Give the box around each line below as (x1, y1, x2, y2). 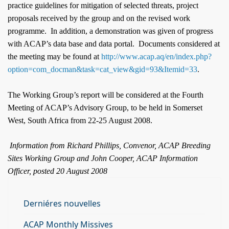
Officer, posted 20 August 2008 (8, 167, 107, 175)
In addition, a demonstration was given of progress (51, 27, 213, 35)
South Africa (28, 116, 68, 125)
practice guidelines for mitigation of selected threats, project (8, 1, 198, 10)
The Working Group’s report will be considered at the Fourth (8, 90, 203, 99)
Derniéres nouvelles (24, 198, 101, 209)
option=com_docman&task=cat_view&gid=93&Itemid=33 (8, 65, 197, 74)
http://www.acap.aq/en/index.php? (101, 52, 212, 61)
